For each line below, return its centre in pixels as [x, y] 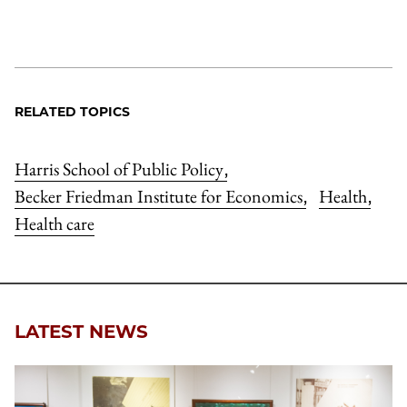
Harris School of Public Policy [121, 169]
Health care [55, 223]
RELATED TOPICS [72, 112]
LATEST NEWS [81, 332]
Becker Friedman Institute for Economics [160, 196]
